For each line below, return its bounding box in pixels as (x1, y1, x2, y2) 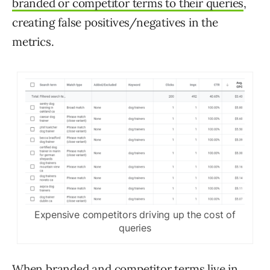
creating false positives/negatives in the (12, 14, 218, 30)
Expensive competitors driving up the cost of (34, 208, 236, 221)
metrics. (12, 34, 54, 49)
